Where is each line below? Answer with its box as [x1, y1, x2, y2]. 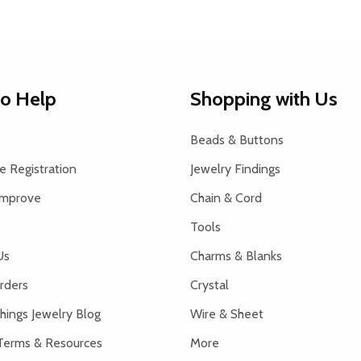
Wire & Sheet [190, 305, 263, 322]
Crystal [190, 276, 229, 293]
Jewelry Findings [190, 160, 280, 176]
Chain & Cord [190, 189, 262, 205]
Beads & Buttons [190, 131, 284, 147]
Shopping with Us [190, 86, 338, 110]
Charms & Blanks [190, 247, 282, 263]
